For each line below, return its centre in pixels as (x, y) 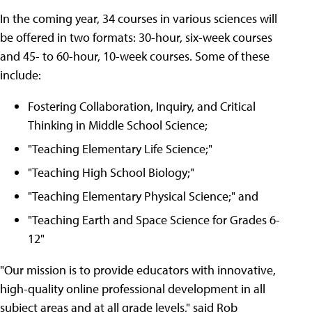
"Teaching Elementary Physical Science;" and (143, 196)
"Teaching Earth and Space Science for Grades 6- (154, 220)
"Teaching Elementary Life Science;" (120, 149)
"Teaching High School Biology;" (111, 173)
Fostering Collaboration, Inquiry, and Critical (142, 107)
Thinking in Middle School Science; (118, 125)
